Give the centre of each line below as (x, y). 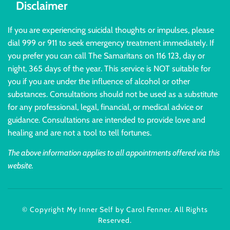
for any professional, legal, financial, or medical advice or (105, 107)
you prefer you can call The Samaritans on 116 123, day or (106, 55)
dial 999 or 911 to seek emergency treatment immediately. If (111, 43)
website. (21, 166)
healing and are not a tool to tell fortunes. (80, 132)
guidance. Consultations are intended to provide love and (107, 120)
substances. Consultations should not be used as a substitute (113, 94)
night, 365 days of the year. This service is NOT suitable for (109, 68)
